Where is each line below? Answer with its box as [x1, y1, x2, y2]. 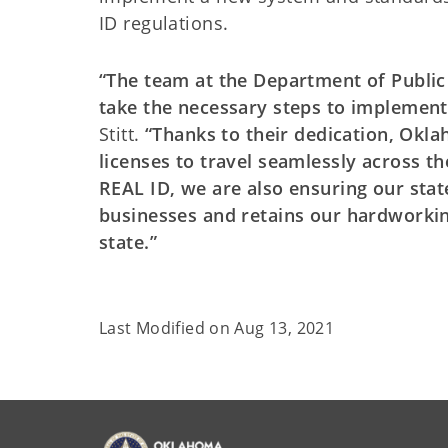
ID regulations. [99, 11, 234, 36]
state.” [99, 230, 158, 255]
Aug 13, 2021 [234, 317, 335, 340]
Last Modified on [99, 317, 235, 340]
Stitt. [99, 122, 146, 147]
